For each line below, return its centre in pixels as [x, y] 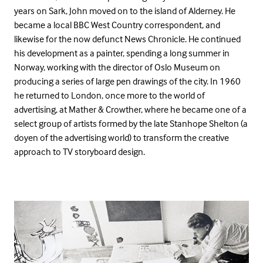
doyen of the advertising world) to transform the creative [122, 138]
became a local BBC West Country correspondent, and [117, 25]
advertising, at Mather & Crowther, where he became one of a [130, 109]
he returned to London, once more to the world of [109, 95]
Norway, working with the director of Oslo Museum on [117, 67]
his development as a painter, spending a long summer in [122, 53]
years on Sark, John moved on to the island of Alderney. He [125, 11]
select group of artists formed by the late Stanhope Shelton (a [131, 124]
